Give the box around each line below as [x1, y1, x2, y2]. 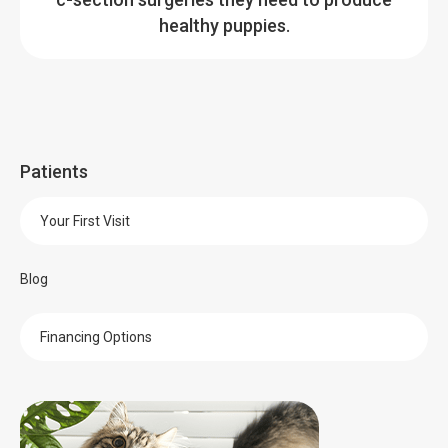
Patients [20, 161, 88, 183]
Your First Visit [40, 213, 130, 230]
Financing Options [40, 329, 152, 346]
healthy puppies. [158, 15, 290, 37]
